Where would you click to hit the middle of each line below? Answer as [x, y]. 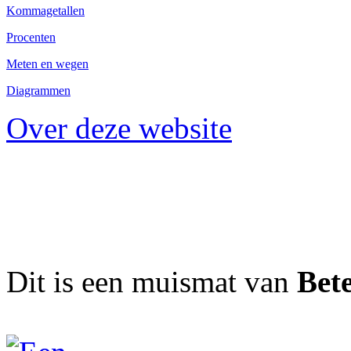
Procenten [31, 37]
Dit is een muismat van [152, 282]
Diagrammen [38, 90]
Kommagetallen [45, 11]
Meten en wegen [47, 64]
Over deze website [119, 128]
